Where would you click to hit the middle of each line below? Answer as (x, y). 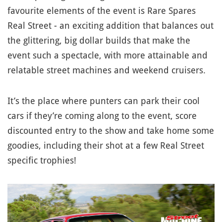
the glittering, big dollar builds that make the (99, 40)
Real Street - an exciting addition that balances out (111, 25)
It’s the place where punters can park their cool (104, 101)
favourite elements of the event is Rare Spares (102, 10)
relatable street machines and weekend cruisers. (107, 70)
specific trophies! (42, 160)
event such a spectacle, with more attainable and (108, 55)
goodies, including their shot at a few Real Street (106, 145)
